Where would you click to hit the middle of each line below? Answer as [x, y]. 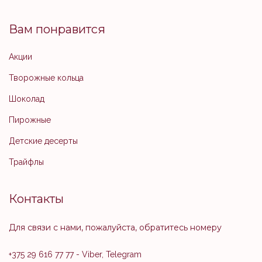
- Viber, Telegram [108, 254]
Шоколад [27, 99]
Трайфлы [26, 162]
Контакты [36, 199]
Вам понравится [57, 29]
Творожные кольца [46, 78]
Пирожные [30, 120]
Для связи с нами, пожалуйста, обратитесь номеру [115, 227]
